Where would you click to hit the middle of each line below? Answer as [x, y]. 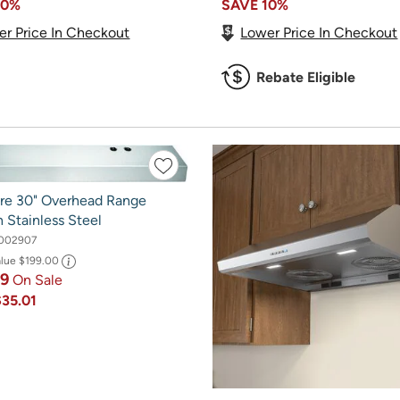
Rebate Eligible [306, 77]
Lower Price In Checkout [319, 32]
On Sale [37, 279]
